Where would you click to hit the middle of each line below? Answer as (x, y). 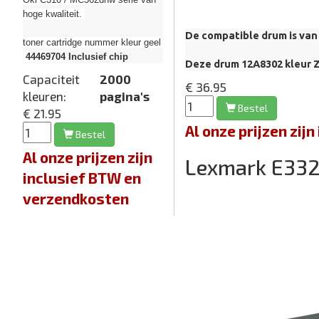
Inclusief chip (97, 57)
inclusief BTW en (82, 178)
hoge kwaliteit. (54, 14)
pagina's (125, 96)
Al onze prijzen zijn (88, 157)
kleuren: (45, 96)
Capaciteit (51, 79)
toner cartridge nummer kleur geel (92, 43)
